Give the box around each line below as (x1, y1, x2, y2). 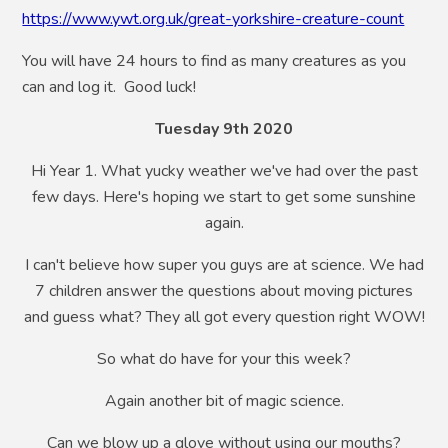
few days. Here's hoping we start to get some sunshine (32, 185, 416, 208)
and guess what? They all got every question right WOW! (23, 305, 425, 328)
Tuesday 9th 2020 (155, 117, 293, 140)
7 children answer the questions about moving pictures (35, 279, 413, 302)
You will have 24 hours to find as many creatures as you (22, 49, 407, 72)
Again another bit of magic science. (104, 389, 344, 412)
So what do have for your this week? (97, 347, 351, 370)
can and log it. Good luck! (22, 75, 197, 98)
